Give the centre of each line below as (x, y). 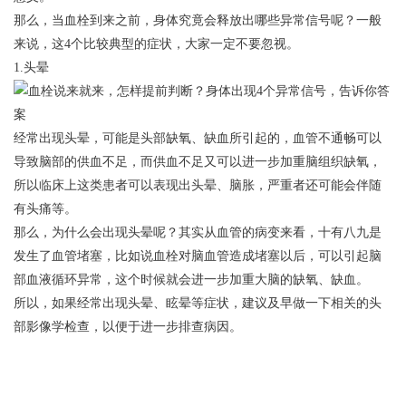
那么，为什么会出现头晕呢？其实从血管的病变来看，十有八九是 (198, 232)
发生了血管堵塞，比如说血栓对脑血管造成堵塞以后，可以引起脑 (198, 256)
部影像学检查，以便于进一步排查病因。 (128, 327)
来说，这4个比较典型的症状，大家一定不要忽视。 (156, 44)
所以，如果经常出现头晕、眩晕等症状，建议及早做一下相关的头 (198, 303)
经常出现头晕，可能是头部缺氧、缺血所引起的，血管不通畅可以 (198, 138)
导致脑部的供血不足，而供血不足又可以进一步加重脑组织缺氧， (198, 162)
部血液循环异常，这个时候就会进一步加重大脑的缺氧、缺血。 (191, 280)
